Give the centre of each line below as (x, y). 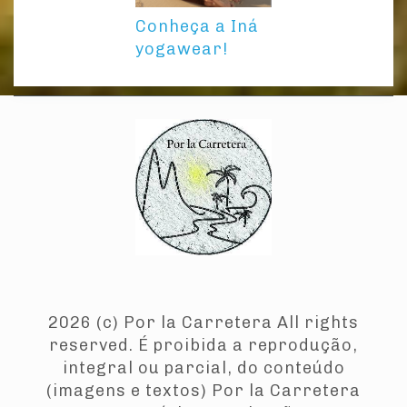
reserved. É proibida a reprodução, (203, 346)
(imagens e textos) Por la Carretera (203, 391)
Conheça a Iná (197, 27)
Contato (333, 299)
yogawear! (182, 50)
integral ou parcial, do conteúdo (203, 368)
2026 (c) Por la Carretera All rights (203, 323)
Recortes (274, 299)
